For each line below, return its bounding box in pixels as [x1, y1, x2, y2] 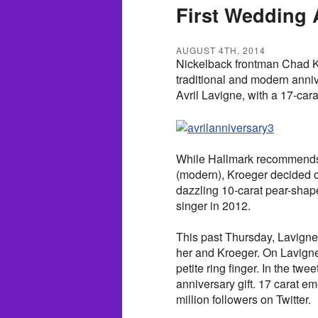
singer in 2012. [176, 197, 251, 214]
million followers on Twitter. [176, 290, 311, 307]
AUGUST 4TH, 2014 [176, 43, 265, 56]
